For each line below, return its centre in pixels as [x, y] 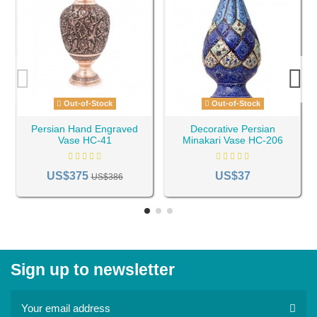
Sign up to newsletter [93, 270]
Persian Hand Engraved [85, 128]
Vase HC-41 [85, 140]
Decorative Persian [232, 128]
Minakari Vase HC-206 [232, 140]
